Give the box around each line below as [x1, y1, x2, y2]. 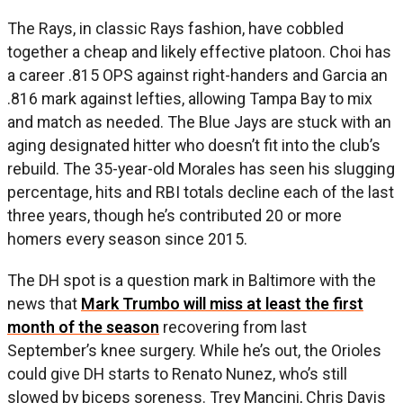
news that [7, 294, 81, 314]
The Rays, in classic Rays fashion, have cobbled [7, 19, 344, 39]
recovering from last [159, 318, 307, 337]
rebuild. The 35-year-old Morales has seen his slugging [7, 159, 395, 179]
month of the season [7, 318, 159, 337]
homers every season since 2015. [7, 229, 247, 249]
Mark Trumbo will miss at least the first [81, 294, 363, 314]
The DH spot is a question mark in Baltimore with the [7, 271, 376, 291]
